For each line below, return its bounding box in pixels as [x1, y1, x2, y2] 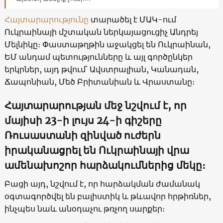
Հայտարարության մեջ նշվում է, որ [4, 99, 187, 111]
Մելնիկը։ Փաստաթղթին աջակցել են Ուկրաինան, [4, 39, 211, 49]
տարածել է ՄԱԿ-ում [90, 14, 176, 24]
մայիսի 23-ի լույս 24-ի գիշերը [4, 113, 162, 126]
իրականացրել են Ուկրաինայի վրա [4, 143, 189, 156]
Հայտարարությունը [4, 14, 91, 24]
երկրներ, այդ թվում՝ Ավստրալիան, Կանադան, [4, 64, 199, 74]
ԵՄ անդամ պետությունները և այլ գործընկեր [4, 51, 193, 62]
